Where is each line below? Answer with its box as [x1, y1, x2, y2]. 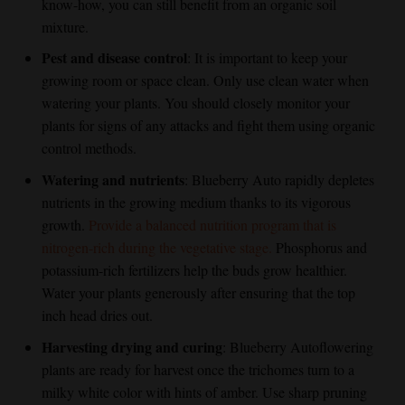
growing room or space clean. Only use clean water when [41, 71, 369, 90]
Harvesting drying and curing [41, 335, 222, 357]
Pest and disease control [41, 47, 187, 69]
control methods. [41, 138, 141, 158]
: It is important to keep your [186, 48, 347, 68]
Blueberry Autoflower [229, 336, 355, 356]
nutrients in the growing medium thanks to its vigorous [41, 193, 351, 212]
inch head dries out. [41, 306, 162, 325]
